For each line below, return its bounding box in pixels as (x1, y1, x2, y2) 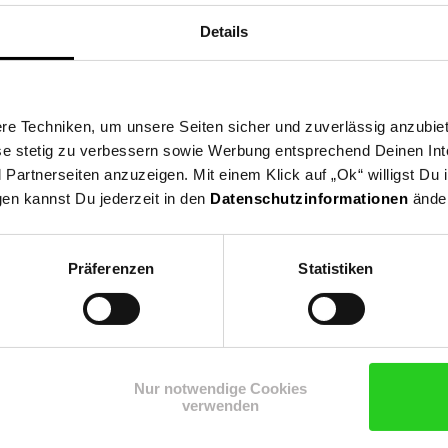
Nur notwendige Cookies (134, 380, 308, 398)
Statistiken (298, 260, 374, 278)
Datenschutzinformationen (210, 190, 408, 208)
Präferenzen (67, 260, 155, 278)
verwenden (182, 397, 260, 415)
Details (199, 23, 249, 41)
